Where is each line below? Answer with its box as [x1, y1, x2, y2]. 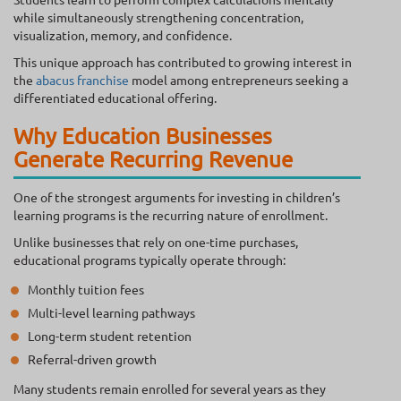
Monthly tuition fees [28, 281, 144, 298]
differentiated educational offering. [13, 90, 217, 107]
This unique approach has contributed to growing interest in [13, 54, 352, 71]
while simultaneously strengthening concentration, [13, 9, 303, 26]
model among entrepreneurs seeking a [129, 72, 348, 89]
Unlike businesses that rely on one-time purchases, [13, 234, 298, 251]
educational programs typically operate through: [13, 252, 286, 269]
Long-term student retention [28, 328, 192, 345]
